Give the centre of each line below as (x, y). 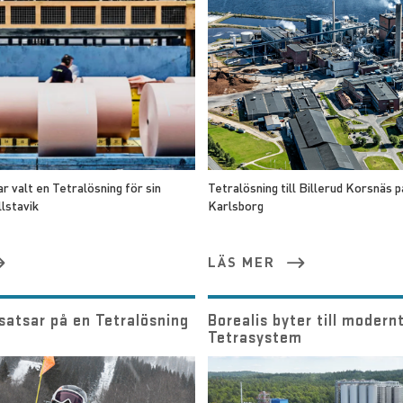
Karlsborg (235, 205)
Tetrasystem (255, 336)
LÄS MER (241, 262)
